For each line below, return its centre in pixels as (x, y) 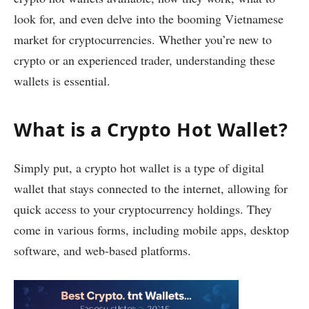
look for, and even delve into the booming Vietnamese (149, 18)
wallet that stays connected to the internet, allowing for (151, 189)
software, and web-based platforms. (102, 251)
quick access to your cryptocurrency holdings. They (143, 209)
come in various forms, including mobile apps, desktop (151, 230)
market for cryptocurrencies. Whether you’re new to (143, 39)
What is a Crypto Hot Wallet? (151, 129)
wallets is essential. (62, 80)
